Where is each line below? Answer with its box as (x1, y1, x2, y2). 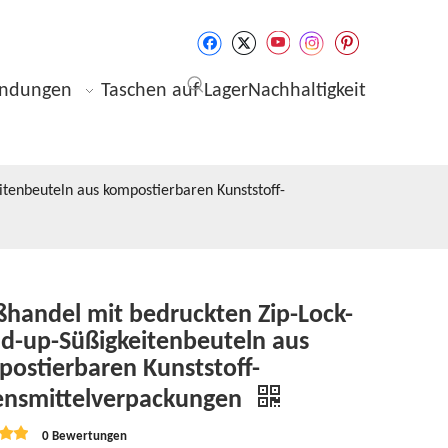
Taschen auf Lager (101, 81, 248, 101)
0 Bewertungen (42, 429, 128, 443)
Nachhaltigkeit (248, 81, 366, 101)
